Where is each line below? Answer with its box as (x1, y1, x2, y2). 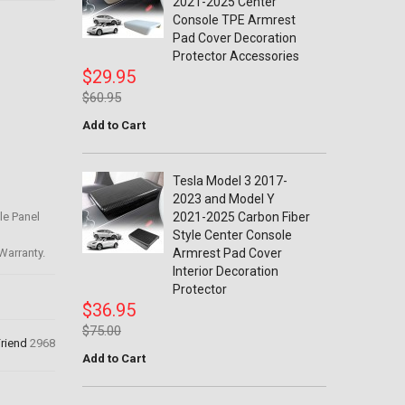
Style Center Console (173, 228, 292, 242)
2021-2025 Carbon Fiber (173, 210, 310, 224)
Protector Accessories (173, 49, 299, 63)
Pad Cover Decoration (173, 31, 297, 45)
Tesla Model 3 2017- (173, 174, 287, 188)
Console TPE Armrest (173, 13, 296, 27)
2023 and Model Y (173, 192, 275, 206)
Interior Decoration (173, 264, 278, 278)
